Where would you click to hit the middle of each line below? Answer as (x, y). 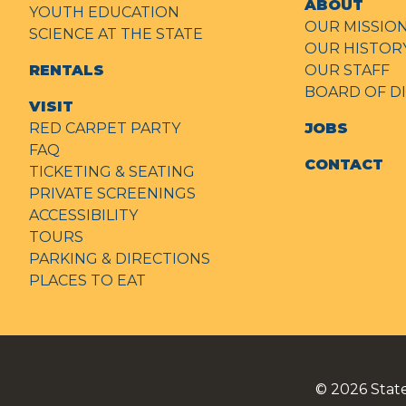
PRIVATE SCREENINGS (112, 194)
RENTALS (67, 71)
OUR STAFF (347, 71)
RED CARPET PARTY (105, 129)
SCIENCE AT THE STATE (116, 34)
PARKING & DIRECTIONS (120, 259)
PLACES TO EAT (87, 281)
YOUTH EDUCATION (104, 13)
